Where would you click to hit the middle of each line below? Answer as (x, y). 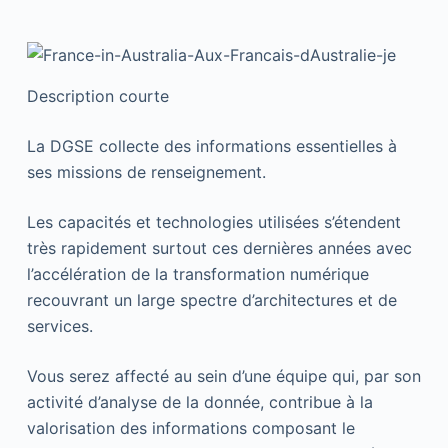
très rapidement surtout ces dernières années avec (219, 248)
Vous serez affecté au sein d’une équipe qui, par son (223, 376)
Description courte (97, 96)
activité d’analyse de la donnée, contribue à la (199, 402)
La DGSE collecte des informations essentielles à (211, 146)
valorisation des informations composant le (190, 428)
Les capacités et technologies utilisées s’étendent (213, 222)
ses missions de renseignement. (146, 172)
